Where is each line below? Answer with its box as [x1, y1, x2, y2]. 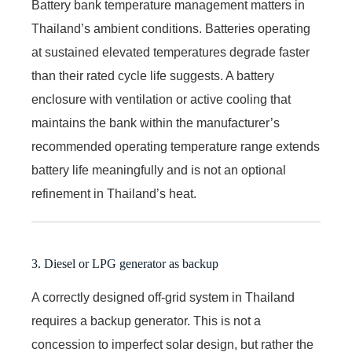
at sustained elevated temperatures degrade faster [31, 45, 310, 59]
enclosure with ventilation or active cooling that [31, 92, 291, 106]
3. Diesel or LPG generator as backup [31, 256, 218, 270]
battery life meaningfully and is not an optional [31, 163, 286, 177]
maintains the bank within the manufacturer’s [31, 115, 280, 130]
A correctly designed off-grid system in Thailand [31, 290, 295, 304]
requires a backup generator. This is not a [31, 313, 261, 328]
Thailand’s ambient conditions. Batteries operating [31, 21, 310, 35]
